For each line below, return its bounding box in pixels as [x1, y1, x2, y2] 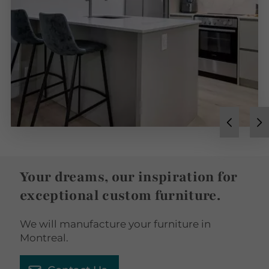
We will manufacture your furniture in [20, 218, 211, 231]
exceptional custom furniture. [20, 186, 221, 205]
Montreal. [20, 232, 68, 244]
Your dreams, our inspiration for [20, 167, 238, 186]
